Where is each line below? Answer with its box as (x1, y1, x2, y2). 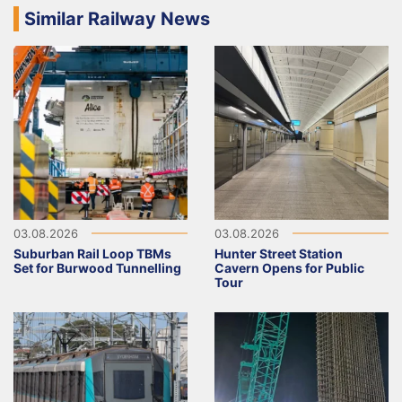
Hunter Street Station (214, 245, 343, 261)
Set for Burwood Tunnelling (13, 259, 181, 275)
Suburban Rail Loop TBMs (13, 245, 171, 261)
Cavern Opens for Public (214, 259, 364, 275)
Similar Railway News (24, 7, 210, 30)
